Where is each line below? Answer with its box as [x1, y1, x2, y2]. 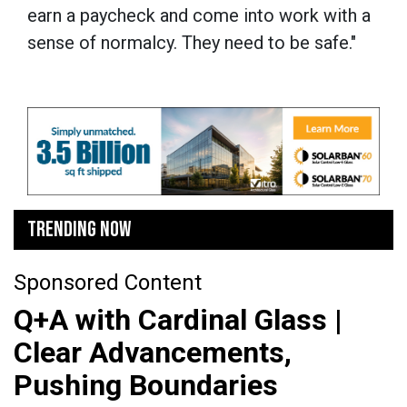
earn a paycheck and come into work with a [27, 5, 371, 27]
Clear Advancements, [14, 335, 292, 371]
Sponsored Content [14, 270, 202, 296]
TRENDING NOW [27, 216, 131, 243]
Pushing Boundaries [14, 368, 278, 403]
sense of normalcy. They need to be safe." [27, 32, 356, 55]
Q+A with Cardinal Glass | [14, 303, 342, 338]
